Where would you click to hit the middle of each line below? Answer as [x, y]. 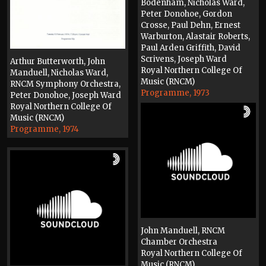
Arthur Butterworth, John [58, 62]
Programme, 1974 [45, 129]
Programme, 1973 [175, 93]
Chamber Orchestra [179, 242]
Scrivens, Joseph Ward [184, 59]
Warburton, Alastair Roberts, [195, 37]
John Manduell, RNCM [183, 231]
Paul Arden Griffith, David [191, 48]
